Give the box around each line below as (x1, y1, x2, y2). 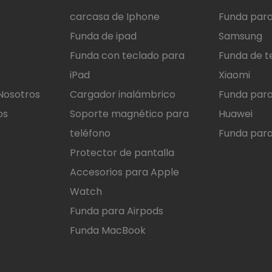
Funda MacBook (69, 223, 146, 238)
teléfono (69, 126, 110, 141)
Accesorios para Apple (69, 165, 179, 180)
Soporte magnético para (69, 107, 189, 121)
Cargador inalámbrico (69, 87, 175, 102)
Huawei (219, 107, 253, 121)
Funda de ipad (69, 29, 137, 44)
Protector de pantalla (69, 146, 174, 160)
